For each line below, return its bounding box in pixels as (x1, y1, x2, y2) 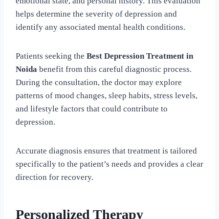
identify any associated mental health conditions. (16, 22, 185, 32)
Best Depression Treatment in (87, 51, 193, 61)
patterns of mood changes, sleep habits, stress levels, (16, 90, 197, 100)
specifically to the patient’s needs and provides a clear (16, 159, 203, 169)
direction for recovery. (16, 172, 93, 182)
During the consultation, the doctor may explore (16, 77, 182, 87)
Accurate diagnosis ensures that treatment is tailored (16, 146, 197, 155)
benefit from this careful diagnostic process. (37, 64, 192, 74)
